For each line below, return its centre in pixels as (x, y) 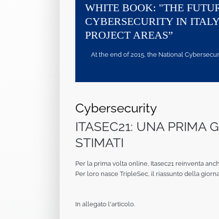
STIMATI (99, 143)
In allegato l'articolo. (105, 204)
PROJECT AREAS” (129, 35)
